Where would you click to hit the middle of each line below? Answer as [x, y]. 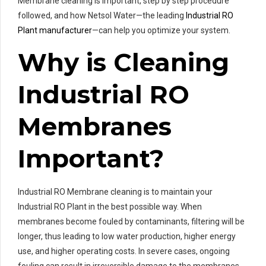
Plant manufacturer [55, 30]
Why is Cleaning [123, 62]
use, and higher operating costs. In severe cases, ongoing [124, 251]
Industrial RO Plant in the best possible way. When [110, 206]
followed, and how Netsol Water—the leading [102, 15]
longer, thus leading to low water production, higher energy [127, 236]
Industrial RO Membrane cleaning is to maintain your [115, 191]
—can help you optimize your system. [161, 30]
